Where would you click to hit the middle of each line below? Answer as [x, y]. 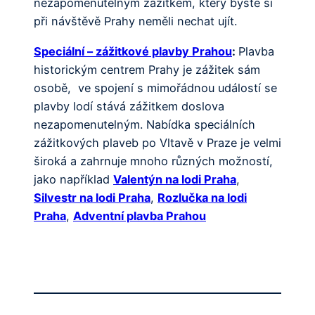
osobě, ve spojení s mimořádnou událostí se [155, 88]
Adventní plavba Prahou [140, 216]
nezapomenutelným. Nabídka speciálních [144, 124]
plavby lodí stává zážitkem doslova [129, 106]
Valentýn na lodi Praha [175, 179]
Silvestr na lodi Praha [92, 197]
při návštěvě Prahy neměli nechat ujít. [135, 21]
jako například [73, 179]
